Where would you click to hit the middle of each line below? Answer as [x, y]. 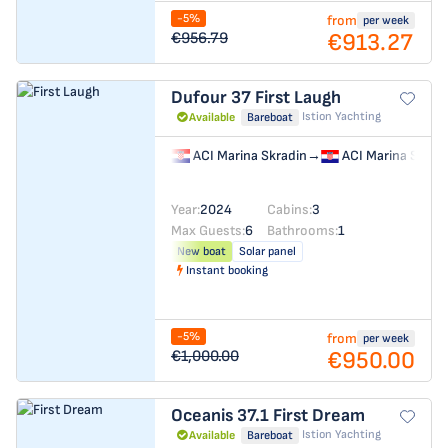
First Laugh [298, 97]
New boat [201, 251]
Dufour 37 [213, 97]
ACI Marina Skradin [248, 155]
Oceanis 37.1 [222, 415]
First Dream [319, 415]
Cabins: [289, 209]
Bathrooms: [302, 230]
